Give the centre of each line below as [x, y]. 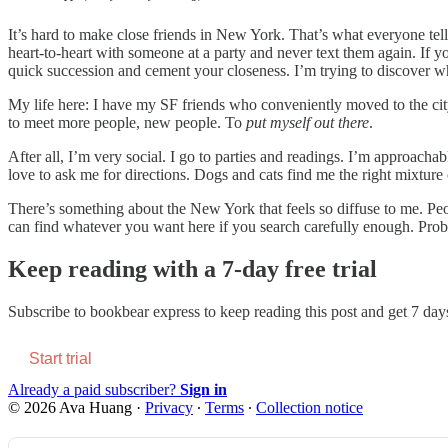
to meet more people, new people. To [127, 122]
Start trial [60, 358]
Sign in [203, 389]
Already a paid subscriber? [94, 389]
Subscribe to [49, 311]
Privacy [169, 407]
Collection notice [309, 407]
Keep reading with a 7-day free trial [192, 268]
